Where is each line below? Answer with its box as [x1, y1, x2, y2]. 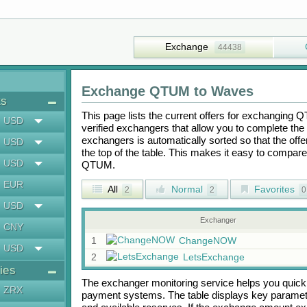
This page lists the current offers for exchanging [81, 110, 296, 121]
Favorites [251, 184, 295, 195]
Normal [168, 184, 203, 195]
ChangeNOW [178, 235, 236, 246]
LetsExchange [182, 251, 245, 262]
